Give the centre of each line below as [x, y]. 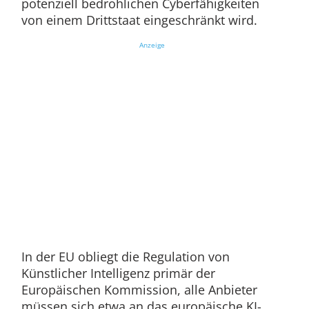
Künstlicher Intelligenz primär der [118, 273]
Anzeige [152, 45]
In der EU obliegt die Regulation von [125, 257]
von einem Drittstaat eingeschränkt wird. [141, 20]
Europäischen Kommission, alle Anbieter [139, 290]
